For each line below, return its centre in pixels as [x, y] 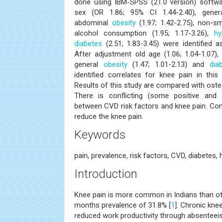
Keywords [100, 135]
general [89, 64]
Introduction [106, 174]
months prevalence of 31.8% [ [123, 205]
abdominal [93, 23]
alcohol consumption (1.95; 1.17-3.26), [144, 33]
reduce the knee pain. [109, 116]
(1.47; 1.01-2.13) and [168, 64]
